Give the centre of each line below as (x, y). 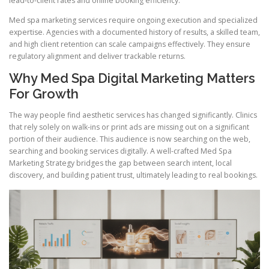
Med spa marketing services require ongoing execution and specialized (133, 20)
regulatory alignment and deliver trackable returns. (97, 56)
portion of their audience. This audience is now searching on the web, (130, 139)
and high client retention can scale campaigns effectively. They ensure (130, 44)
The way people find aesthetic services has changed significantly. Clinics (133, 115)
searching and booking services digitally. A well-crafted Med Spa (120, 151)
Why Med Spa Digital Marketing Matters (132, 78)
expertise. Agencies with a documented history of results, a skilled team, (134, 32)
